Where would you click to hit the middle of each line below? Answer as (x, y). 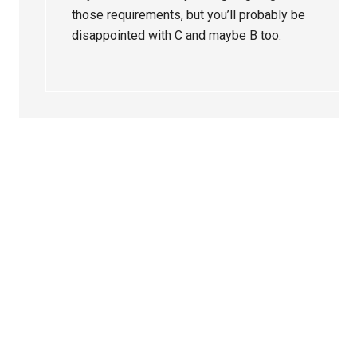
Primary (60, 173)
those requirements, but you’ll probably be (189, 15)
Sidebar (60, 202)
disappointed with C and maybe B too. (177, 36)
